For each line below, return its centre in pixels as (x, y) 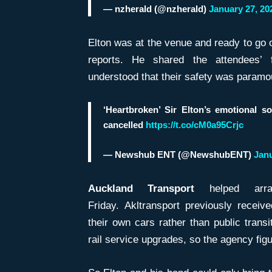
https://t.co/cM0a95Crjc (194, 124)
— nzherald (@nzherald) (156, 8)
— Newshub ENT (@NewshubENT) (178, 154)
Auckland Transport (141, 188)
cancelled (124, 124)
